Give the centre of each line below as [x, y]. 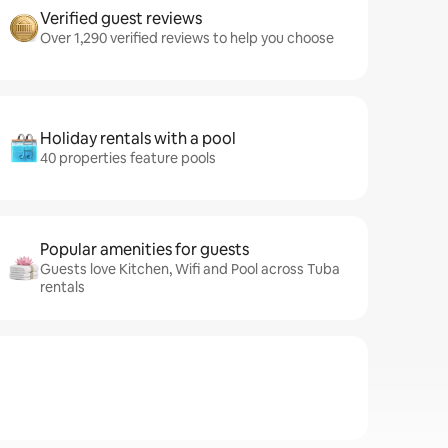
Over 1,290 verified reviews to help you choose [187, 38]
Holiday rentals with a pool [138, 138]
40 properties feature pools [128, 158]
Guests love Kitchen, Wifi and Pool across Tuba [190, 269]
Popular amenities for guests [144, 249]
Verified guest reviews [121, 18]
